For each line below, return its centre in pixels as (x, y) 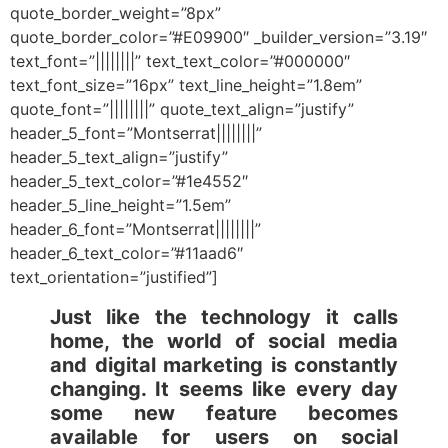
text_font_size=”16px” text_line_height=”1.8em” (186, 85)
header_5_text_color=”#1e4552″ (129, 181)
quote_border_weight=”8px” (115, 13)
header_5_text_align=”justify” (119, 157)
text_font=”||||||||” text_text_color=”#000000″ (180, 61)
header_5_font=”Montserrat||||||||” (136, 133)
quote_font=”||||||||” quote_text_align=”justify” (182, 109)
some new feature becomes (224, 413)
